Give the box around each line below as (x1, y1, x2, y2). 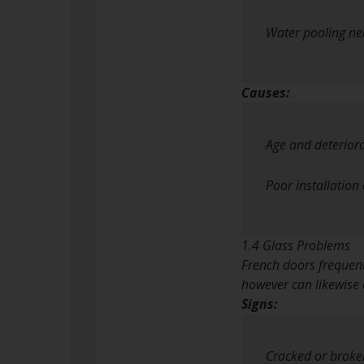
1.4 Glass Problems (241, 236, 350, 254)
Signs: (241, 294, 278, 313)
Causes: (241, 83, 290, 102)
